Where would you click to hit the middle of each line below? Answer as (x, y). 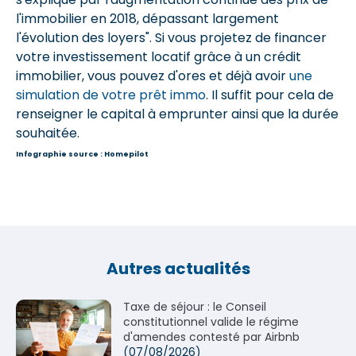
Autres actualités (178, 269)
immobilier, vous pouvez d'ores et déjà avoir (153, 76)
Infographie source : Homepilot (82, 154)
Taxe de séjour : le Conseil (195, 307)
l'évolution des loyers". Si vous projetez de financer (171, 38)
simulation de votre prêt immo (111, 95)
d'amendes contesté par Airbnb (211, 337)
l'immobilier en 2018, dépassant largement (147, 19)
